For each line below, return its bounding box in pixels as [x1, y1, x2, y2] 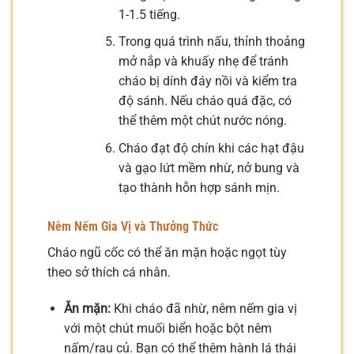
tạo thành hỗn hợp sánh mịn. [118, 179, 280, 195]
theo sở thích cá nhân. [47, 264, 171, 280]
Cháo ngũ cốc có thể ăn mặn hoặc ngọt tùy [47, 244, 287, 260]
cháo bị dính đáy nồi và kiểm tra [118, 73, 297, 89]
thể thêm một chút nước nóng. [118, 113, 287, 129]
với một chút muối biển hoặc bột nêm [63, 320, 272, 336]
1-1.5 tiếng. [118, 6, 180, 22]
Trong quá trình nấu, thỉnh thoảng [118, 34, 305, 50]
